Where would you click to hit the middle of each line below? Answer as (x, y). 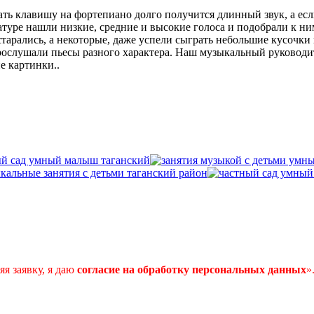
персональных (228, 269)
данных (287, 269)
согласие (98, 269)
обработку (163, 269)
